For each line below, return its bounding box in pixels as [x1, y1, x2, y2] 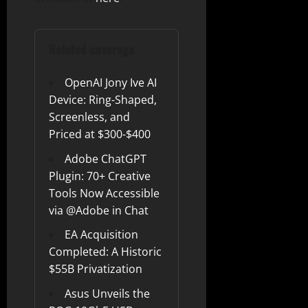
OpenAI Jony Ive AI [65, 74, 157, 90]
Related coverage [49, 39, 134, 58]
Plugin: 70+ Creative [49, 168, 151, 184]
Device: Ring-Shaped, [49, 91, 157, 107]
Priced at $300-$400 [49, 126, 151, 142]
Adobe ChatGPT [65, 151, 146, 166]
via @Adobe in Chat [49, 202, 148, 218]
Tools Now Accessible [49, 185, 159, 201]
